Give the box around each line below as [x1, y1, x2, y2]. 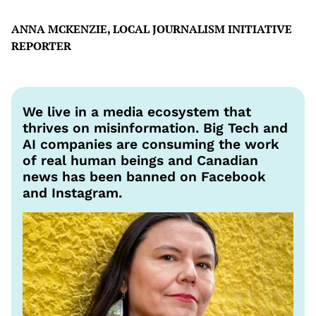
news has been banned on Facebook [23, 169, 266, 186]
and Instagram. [23, 185, 122, 202]
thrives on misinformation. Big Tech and [23, 120, 288, 137]
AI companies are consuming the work [23, 136, 279, 153]
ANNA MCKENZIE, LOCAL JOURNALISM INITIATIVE [11, 21, 292, 37]
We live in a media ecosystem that [23, 104, 251, 121]
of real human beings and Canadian [23, 152, 258, 169]
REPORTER [11, 38, 71, 54]
